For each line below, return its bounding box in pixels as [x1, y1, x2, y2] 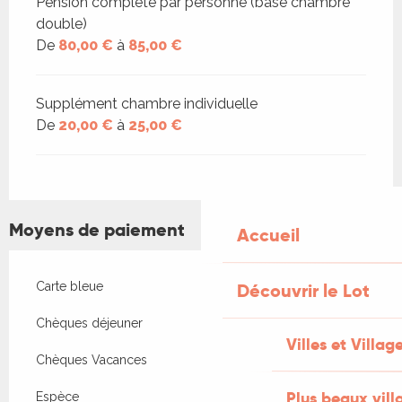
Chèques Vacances [36, 353, 147, 368]
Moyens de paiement [9, 218, 185, 242]
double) [36, 15, 87, 33]
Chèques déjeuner [36, 316, 143, 331]
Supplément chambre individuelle [36, 95, 258, 113]
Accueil [237, 223, 300, 247]
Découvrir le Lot [237, 279, 370, 302]
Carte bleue [36, 279, 103, 294]
